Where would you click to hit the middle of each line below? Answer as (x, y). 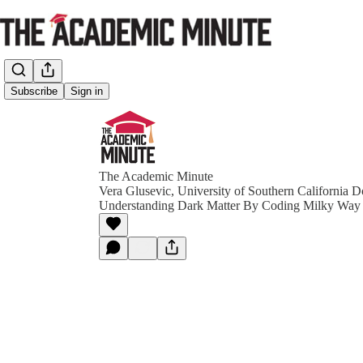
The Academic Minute (156, 176)
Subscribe (34, 92)
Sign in (87, 92)
